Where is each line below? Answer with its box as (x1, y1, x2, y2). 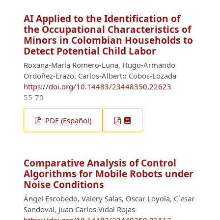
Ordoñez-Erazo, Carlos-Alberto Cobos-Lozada (24, 71, 176, 81)
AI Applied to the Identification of (24, 12, 180, 26)
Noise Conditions (24, 178, 104, 192)
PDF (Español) (43, 115, 92, 125)
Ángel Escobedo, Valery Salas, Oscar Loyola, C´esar (24, 193, 194, 204)
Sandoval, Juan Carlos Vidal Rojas (24, 204, 135, 215)
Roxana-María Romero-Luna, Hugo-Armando (24, 60, 175, 70)
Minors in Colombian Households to (24, 33, 193, 47)
